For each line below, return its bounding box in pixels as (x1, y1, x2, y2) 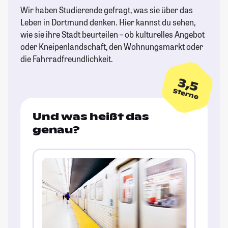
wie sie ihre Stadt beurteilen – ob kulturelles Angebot (20, 29, 205, 40)
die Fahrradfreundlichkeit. (20, 53, 113, 65)
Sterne (172, 87, 199, 101)
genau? (33, 123, 80, 137)
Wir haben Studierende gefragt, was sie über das (20, 5, 193, 16)
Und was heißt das (33, 110, 149, 124)
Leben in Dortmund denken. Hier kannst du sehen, (20, 17, 195, 28)
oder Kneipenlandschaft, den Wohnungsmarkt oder (20, 41, 203, 52)
